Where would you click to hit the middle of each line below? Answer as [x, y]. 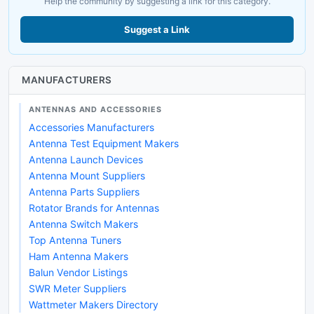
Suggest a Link [157, 30]
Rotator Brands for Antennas [94, 208]
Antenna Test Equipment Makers [103, 144]
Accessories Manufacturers [91, 128]
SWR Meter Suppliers [77, 289]
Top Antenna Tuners [75, 240]
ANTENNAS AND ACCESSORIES [95, 110]
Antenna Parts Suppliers [84, 192]
